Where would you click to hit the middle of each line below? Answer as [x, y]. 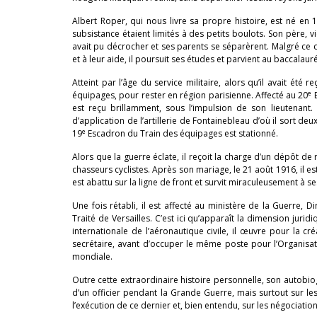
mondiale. [92, 257]
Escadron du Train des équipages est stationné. [182, 133]
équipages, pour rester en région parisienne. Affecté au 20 [190, 95]
